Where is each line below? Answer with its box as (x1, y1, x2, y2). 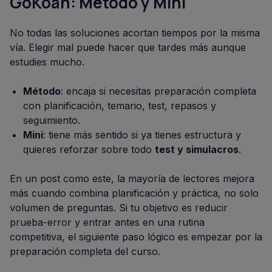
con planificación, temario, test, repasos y (23, 100, 216, 112)
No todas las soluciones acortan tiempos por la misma (10, 27, 260, 39)
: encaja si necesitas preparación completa (61, 85, 256, 98)
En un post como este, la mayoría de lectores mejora (10, 172, 254, 185)
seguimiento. (23, 114, 80, 127)
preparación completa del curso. (10, 245, 160, 258)
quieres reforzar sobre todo (23, 143, 155, 156)
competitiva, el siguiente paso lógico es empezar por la (10, 231, 262, 243)
